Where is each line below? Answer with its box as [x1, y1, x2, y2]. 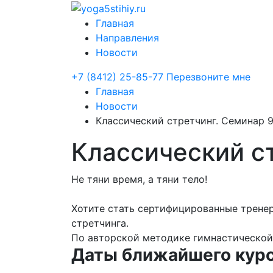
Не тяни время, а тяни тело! [71, 172, 207, 185]
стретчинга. [71, 216, 129, 229]
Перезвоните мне [166, 70, 250, 83]
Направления [96, 31, 159, 44]
